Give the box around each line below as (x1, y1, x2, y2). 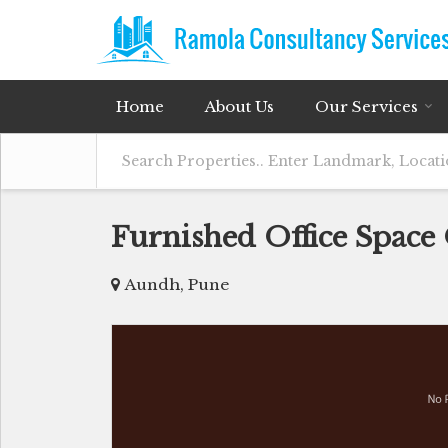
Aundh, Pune (125, 275, 229, 294)
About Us (205, 97, 274, 116)
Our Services (315, 97, 418, 116)
